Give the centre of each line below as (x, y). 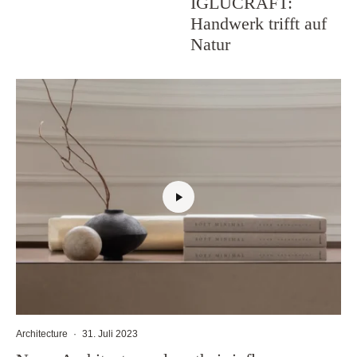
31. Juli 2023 (110, 333)
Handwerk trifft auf (259, 24)
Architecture (42, 333)
